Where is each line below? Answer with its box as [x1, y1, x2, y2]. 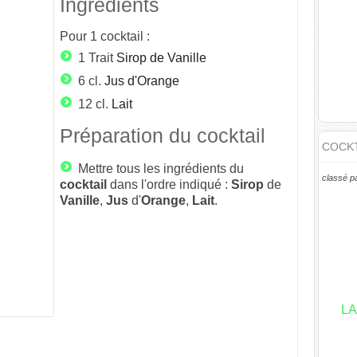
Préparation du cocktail [60, 125, 265, 147]
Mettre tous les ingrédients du [78, 162, 244, 175]
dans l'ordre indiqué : [107, 178, 231, 191]
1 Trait [78, 51, 113, 65]
